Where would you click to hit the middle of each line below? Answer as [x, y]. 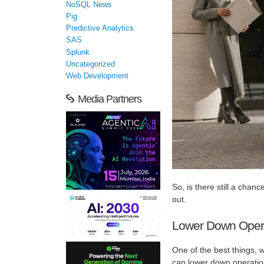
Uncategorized [90, 65]
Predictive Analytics [100, 29]
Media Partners [110, 99]
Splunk [78, 52]
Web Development [97, 76]
